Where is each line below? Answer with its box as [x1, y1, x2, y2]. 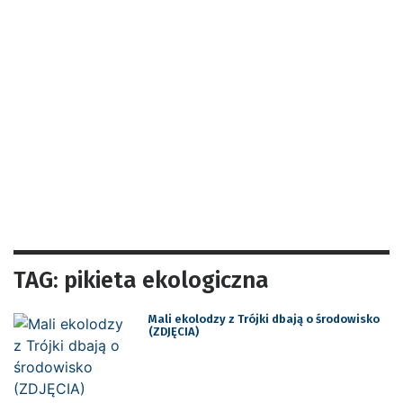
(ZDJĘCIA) [148, 324, 199, 338]
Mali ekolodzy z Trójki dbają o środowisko [148, 311, 380, 326]
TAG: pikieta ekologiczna [13, 265, 269, 294]
